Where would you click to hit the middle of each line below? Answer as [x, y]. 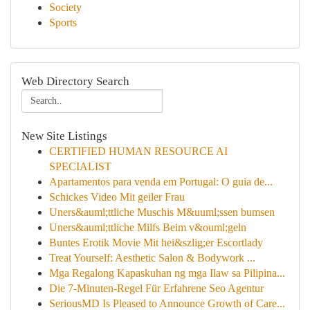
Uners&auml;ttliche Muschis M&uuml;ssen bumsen [162, 212]
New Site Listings [64, 136]
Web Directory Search [75, 81]
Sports [63, 22]
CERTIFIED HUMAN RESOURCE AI [138, 151]
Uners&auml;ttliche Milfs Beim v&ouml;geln [148, 227]
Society [65, 7]
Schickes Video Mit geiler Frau [117, 197]
